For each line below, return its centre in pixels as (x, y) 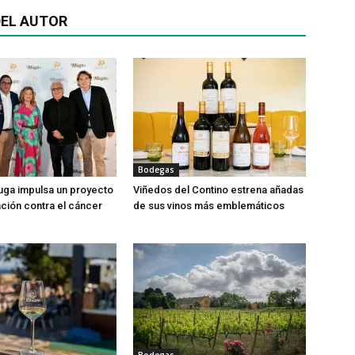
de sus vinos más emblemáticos (210, 206)
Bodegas (156, 170)
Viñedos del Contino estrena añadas (218, 190)
